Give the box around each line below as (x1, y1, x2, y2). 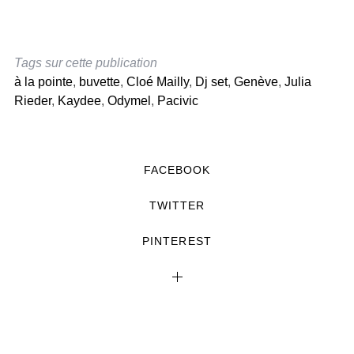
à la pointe (13, 75, 73, 89)
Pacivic (156, 94, 198, 108)
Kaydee (57, 94, 101, 108)
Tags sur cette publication (13, 56, 157, 70)
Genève (233, 75, 278, 89)
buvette (78, 75, 120, 89)
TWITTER (149, 199, 205, 213)
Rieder (13, 94, 51, 108)
